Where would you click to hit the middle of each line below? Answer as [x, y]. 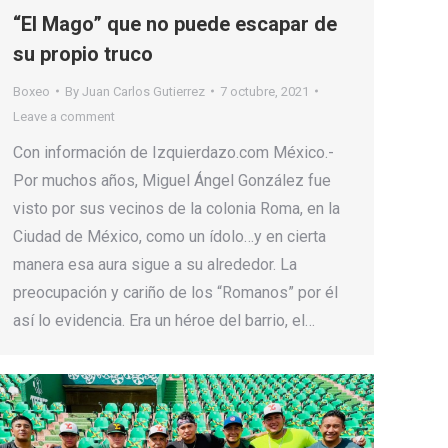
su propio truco [83, 53]
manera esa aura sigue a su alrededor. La [155, 264]
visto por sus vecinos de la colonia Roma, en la [176, 208]
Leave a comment [64, 116]
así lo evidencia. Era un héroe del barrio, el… [164, 320]
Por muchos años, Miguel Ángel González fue [172, 180]
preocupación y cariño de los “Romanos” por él [175, 292]
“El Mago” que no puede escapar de [175, 23]
